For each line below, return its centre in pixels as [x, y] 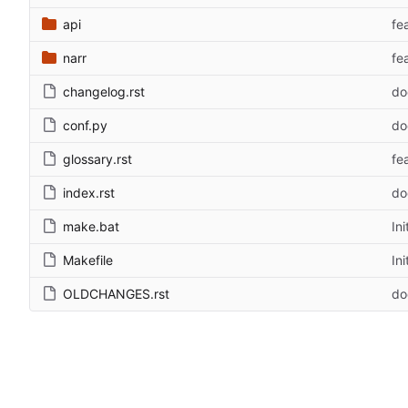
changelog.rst [104, 91]
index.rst [89, 192]
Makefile [88, 260]
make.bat [91, 226]
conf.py [85, 125]
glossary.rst [97, 158]
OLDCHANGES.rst [116, 293]
